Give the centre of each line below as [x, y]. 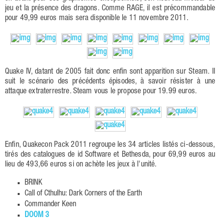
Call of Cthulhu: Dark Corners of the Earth [83, 194]
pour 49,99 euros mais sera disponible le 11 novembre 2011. [97, 19]
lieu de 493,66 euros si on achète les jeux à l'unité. [81, 165]
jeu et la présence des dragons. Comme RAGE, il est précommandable [110, 9]
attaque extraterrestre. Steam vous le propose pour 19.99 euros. [101, 92]
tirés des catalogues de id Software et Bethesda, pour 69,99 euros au [110, 155]
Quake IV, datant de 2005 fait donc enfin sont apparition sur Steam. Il [110, 72]
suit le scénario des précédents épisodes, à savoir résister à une [110, 82]
